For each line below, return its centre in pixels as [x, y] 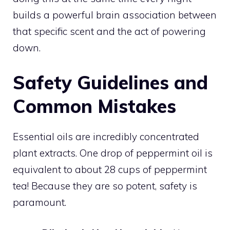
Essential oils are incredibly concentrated [106, 136]
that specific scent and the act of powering [109, 32]
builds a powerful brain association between [115, 15]
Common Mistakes [94, 106]
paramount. [40, 202]
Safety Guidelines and [110, 82]
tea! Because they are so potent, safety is [105, 186]
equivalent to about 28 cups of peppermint [110, 169]
